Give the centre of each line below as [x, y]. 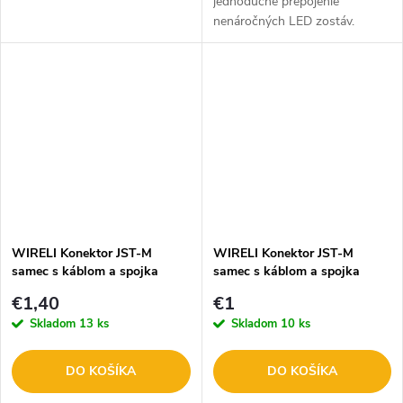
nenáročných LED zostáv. [283, 22]
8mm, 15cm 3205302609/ [286, 289]
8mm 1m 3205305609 [75, 289]
